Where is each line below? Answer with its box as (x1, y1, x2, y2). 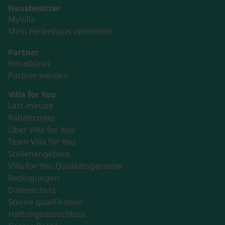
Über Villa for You (8, 124, 74, 135)
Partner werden (8, 69, 68, 81)
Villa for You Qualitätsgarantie (8, 160, 122, 171)
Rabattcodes (8, 111, 56, 123)
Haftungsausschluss (8, 208, 85, 219)
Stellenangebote (8, 148, 70, 159)
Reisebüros (8, 57, 51, 69)
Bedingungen (8, 172, 59, 183)
